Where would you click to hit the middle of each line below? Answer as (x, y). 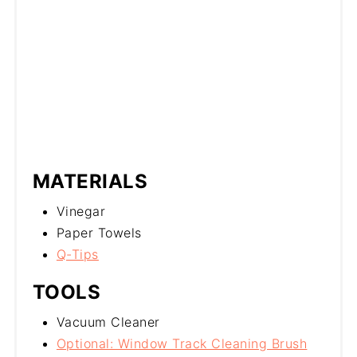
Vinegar (81, 211)
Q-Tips (77, 254)
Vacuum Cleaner (108, 322)
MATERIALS (90, 181)
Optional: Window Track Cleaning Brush (182, 343)
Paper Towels (99, 232)
